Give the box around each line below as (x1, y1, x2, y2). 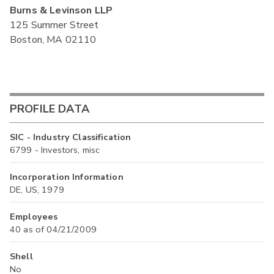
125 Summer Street (10, 18, 99, 32)
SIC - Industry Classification (10, 130, 131, 143)
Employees (10, 210, 58, 223)
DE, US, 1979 (10, 183, 64, 196)
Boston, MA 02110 (10, 32, 97, 46)
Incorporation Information (10, 170, 124, 183)
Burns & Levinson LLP (10, 3, 113, 17)
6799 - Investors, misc (10, 143, 100, 156)
